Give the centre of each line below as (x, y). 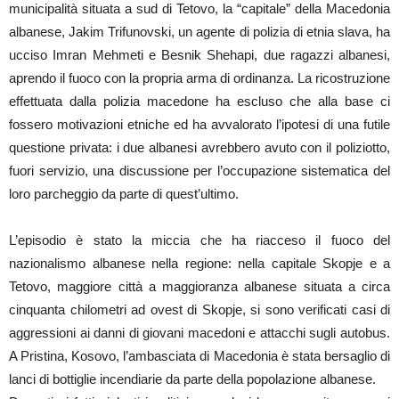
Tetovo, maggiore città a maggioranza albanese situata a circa (199, 286)
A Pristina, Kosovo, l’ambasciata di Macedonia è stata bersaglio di (199, 355)
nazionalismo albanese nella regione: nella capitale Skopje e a (199, 263)
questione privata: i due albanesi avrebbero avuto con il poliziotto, (199, 147)
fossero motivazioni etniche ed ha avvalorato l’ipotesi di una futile (199, 124)
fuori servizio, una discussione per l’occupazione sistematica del (199, 170)
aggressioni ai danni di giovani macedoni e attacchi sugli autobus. (199, 332)
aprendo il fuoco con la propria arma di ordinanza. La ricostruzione (199, 77)
